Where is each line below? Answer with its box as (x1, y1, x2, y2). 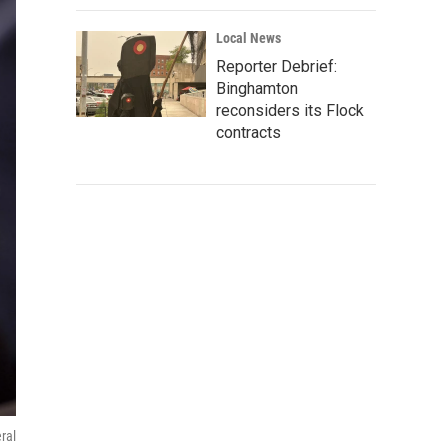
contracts (216, 123, 281, 142)
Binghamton (216, 79, 298, 98)
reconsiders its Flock (216, 101, 364, 120)
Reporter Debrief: (216, 57, 337, 76)
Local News (216, 30, 281, 46)
